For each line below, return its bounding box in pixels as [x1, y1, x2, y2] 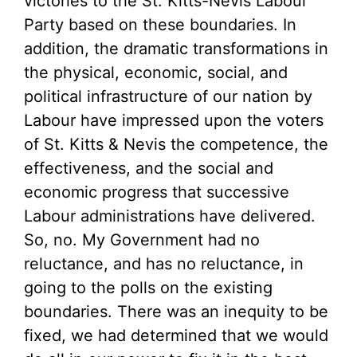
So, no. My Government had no [24, 230, 260, 249]
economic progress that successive [24, 182, 289, 202]
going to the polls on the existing [24, 278, 273, 297]
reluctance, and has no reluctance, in [24, 254, 304, 273]
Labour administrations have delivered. [24, 206, 316, 226]
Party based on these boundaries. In [24, 15, 296, 34]
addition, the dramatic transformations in [24, 39, 328, 58]
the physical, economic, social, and [24, 63, 288, 82]
